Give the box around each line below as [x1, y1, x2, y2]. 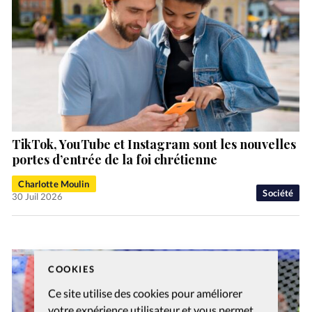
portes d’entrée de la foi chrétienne [12, 150, 218, 168]
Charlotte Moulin [18, 178, 90, 189]
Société [263, 187, 294, 198]
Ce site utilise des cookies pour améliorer [48, 286, 242, 299]
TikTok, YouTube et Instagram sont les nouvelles [12, 135, 297, 153]
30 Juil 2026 [12, 190, 63, 202]
